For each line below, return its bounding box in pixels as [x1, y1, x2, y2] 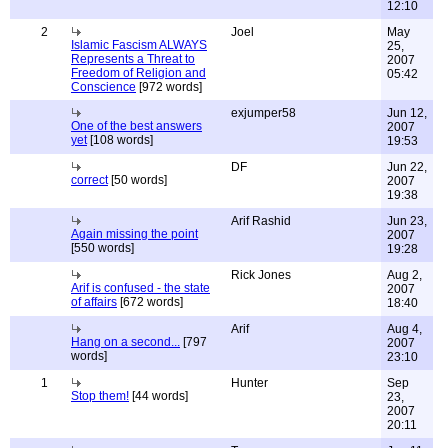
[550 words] [71, 241, 134, 255]
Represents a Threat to [71, 52, 195, 66]
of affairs [71, 295, 117, 309]
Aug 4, [387, 322, 422, 336]
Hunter [231, 376, 268, 390]
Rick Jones [231, 268, 291, 282]
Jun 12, [387, 106, 427, 120]
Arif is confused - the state [71, 281, 210, 295]
